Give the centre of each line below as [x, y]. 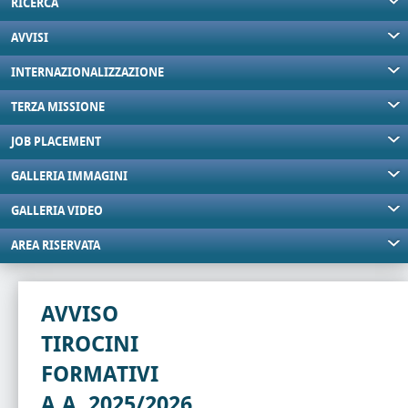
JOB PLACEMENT [56, 142]
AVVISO [80, 314]
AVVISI [30, 38]
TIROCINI [90, 344]
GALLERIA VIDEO [57, 211]
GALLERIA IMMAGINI [69, 176]
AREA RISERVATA [56, 245]
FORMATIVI [100, 374]
